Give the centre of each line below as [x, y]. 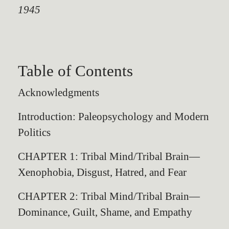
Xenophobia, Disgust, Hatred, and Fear [102, 172]
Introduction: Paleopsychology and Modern [113, 116]
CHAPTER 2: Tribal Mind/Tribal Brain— [109, 196]
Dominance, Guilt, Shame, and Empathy [105, 212]
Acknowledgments [59, 92]
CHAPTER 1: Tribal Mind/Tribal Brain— [109, 156]
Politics [34, 132]
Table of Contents [75, 71]
